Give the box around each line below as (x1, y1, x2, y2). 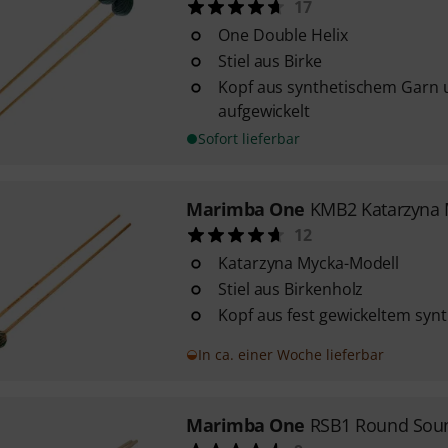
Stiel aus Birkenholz (217, 278, 364, 300)
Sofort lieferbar (197, 129, 300, 148)
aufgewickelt (217, 100, 311, 122)
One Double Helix (217, 24, 348, 46)
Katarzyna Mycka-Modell (217, 252, 400, 274)
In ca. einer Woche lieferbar (197, 345, 384, 364)
